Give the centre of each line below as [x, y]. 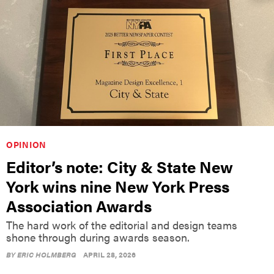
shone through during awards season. [98, 237]
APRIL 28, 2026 [109, 254]
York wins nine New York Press [118, 186]
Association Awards [79, 206]
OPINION [26, 144]
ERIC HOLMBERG [47, 254]
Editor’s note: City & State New [120, 166]
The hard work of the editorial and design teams [122, 224]
